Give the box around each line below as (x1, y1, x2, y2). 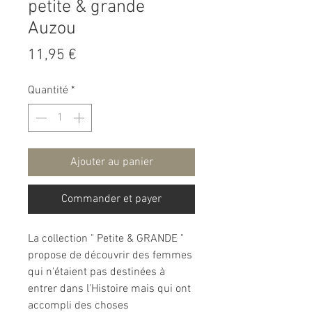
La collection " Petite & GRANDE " (28, 232, 184, 247)
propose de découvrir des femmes (28, 249, 192, 263)
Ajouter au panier (70, 155, 153, 170)
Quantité (28, 84, 68, 98)
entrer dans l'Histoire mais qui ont (28, 282, 191, 297)
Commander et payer (61, 192, 162, 207)
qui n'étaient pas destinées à (28, 265, 165, 280)
